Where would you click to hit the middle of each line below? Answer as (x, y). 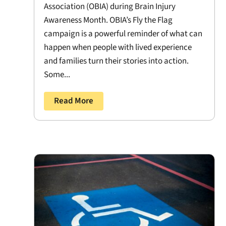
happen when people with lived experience (118, 47)
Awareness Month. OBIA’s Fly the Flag (108, 20)
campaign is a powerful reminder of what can (123, 34)
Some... (57, 74)
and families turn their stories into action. (117, 61)
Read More (74, 101)
